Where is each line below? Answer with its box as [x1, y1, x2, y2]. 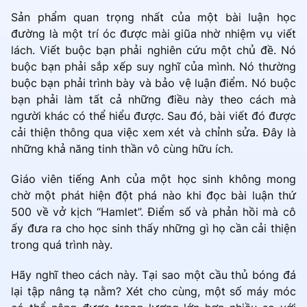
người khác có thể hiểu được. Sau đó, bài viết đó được [11, 109, 296, 123]
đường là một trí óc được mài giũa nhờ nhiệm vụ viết [11, 27, 296, 41]
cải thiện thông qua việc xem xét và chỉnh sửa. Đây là [11, 125, 296, 140]
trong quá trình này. [11, 238, 112, 252]
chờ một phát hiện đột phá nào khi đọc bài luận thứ [11, 188, 296, 203]
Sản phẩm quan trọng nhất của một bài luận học [11, 10, 296, 25]
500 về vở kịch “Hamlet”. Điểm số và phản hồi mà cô [11, 205, 296, 219]
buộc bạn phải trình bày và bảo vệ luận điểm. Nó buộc [11, 76, 296, 90]
